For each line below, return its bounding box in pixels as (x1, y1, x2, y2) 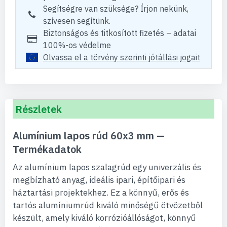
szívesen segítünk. (43, 16, 110, 26)
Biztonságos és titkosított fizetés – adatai (43, 28, 196, 38)
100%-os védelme (43, 40, 111, 50)
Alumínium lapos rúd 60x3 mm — (13, 129, 165, 142)
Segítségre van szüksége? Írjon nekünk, (43, 4, 188, 14)
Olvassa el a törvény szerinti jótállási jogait (43, 52, 200, 62)
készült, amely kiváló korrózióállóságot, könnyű (13, 212, 196, 223)
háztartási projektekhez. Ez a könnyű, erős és (13, 187, 189, 198)
